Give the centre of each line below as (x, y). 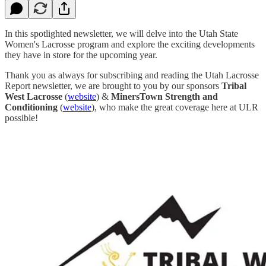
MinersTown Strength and (164, 96)
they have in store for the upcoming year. (81, 55)
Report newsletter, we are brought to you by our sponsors (113, 85)
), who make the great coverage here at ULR (175, 107)
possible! (21, 118)
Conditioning (31, 107)
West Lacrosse (34, 96)
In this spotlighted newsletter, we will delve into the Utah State (121, 33)
